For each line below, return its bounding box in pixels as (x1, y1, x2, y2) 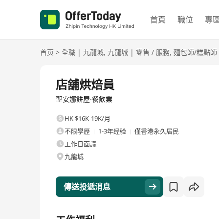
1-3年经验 (98, 127, 126, 135)
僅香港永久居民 (134, 127, 179, 135)
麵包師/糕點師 (174, 47, 217, 57)
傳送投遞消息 (64, 181, 110, 192)
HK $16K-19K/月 (65, 114, 110, 123)
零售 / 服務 (136, 47, 170, 57)
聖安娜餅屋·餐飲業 (56, 94, 112, 104)
